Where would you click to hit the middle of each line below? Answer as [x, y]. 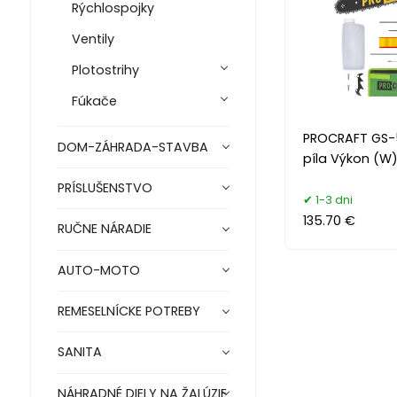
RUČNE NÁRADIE [104, 229]
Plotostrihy [105, 70]
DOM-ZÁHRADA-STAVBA [132, 147]
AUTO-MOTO [98, 270]
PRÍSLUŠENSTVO [105, 188]
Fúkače [94, 101]
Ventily [93, 39]
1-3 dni [334, 199]
